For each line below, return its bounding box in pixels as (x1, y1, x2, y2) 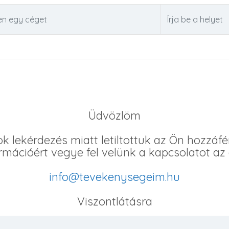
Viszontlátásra (77, 194, 152, 209)
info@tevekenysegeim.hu (49, 170, 180, 184)
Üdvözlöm (88, 108, 141, 123)
